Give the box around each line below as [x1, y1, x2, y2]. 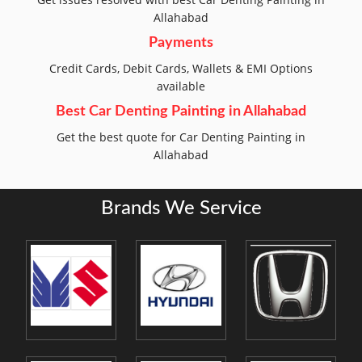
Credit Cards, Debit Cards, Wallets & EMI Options [49, 61, 313, 77]
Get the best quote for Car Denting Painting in [57, 129, 305, 145]
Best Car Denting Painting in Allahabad [56, 104, 306, 120]
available [157, 78, 205, 95]
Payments [149, 36, 213, 51]
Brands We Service [100, 199, 262, 219]
